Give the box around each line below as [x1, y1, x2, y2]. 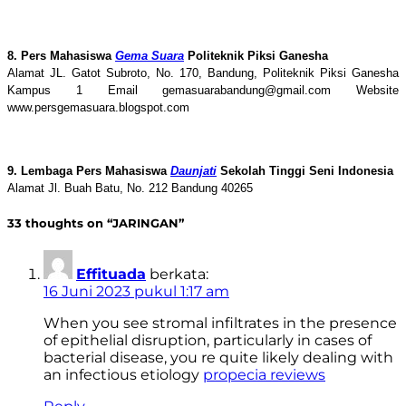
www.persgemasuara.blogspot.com [7, 100, 189, 114]
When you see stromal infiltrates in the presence [43, 314, 397, 333]
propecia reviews [203, 366, 325, 384]
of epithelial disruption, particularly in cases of [43, 332, 372, 350]
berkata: [150, 266, 208, 284]
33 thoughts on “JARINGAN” [7, 216, 184, 231]
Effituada [76, 266, 146, 284]
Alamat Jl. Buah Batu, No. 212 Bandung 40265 [7, 180, 253, 195]
